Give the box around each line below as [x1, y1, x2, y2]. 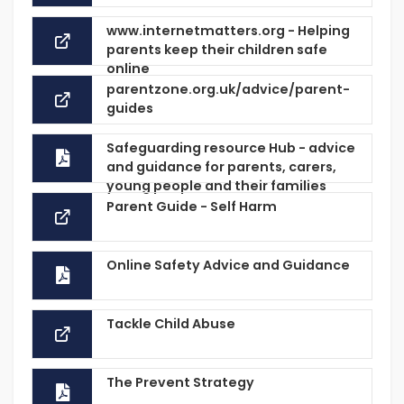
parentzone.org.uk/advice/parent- [106, 80, 350, 98]
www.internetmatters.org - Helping [106, 22, 350, 40]
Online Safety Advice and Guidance [106, 256, 350, 274]
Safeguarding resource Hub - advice [106, 139, 355, 157]
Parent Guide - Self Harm [106, 197, 277, 216]
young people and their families [106, 177, 326, 195]
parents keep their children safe [106, 41, 327, 59]
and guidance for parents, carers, [106, 158, 336, 176]
